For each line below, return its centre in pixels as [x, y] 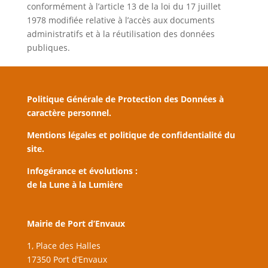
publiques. [48, 48]
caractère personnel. [69, 113]
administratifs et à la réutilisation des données [121, 34]
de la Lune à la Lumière [74, 185]
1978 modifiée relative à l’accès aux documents [121, 20]
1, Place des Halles [63, 245]
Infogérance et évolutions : [82, 171]
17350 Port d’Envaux [67, 259]
